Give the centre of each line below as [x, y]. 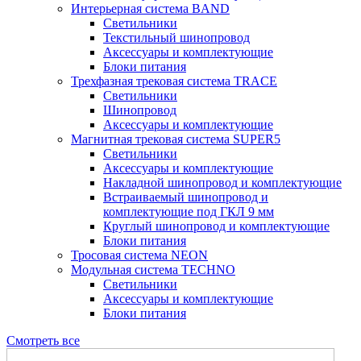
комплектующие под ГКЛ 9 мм [189, 212]
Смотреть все [43, 340]
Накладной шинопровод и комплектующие [222, 183]
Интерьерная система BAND [150, 8]
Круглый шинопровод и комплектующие [216, 226]
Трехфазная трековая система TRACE [174, 81]
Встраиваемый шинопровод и [186, 197]
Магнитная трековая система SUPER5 [176, 139]
